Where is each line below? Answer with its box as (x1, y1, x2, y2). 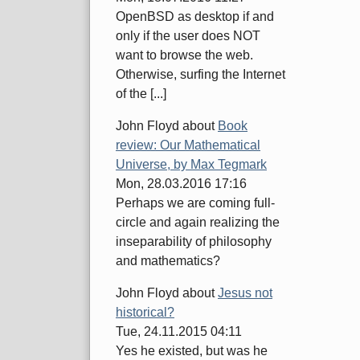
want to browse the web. (116, 48, 253, 63)
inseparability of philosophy (116, 235, 272, 249)
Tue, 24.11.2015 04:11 (116, 325, 242, 339)
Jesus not (218, 286, 272, 301)
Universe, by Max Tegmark (116, 157, 267, 172)
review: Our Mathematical (116, 138, 260, 153)
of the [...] (116, 87, 166, 101)
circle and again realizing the (116, 215, 280, 230)
